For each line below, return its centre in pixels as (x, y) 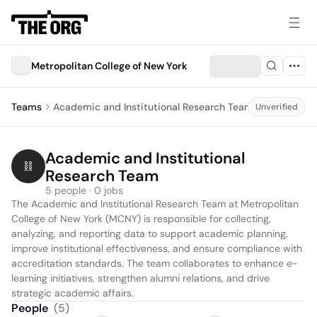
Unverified (276, 107)
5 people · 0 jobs (84, 190)
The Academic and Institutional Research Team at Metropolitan (155, 204)
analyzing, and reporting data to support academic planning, (150, 234)
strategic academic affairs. (73, 293)
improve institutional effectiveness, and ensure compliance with (157, 248)
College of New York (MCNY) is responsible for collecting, (141, 219)
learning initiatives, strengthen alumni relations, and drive (140, 278)
